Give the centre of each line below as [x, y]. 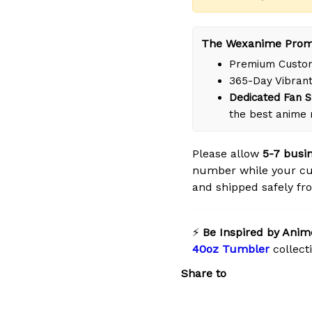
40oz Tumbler [231, 249]
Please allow [227, 154]
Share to [204, 273]
